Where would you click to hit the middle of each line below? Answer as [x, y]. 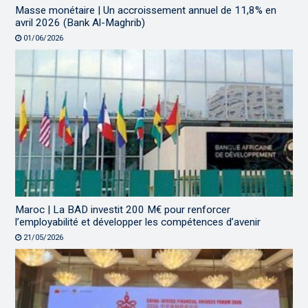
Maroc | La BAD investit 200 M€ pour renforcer [123, 210]
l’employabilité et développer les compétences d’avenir [138, 222]
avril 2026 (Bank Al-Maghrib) [80, 22]
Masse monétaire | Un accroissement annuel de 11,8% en [146, 10]
